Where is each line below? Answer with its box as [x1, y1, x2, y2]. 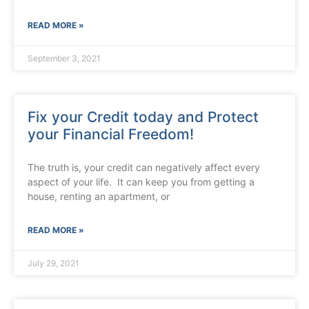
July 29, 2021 [28, 258, 79, 269]
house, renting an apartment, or [28, 190, 170, 203]
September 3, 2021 [28, 53, 101, 64]
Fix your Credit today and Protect [28, 108, 259, 126]
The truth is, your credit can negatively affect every [28, 161, 260, 174]
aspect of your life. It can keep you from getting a [28, 176, 255, 188]
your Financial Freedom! [28, 126, 194, 143]
